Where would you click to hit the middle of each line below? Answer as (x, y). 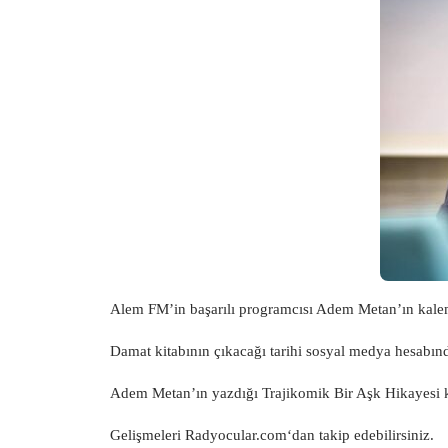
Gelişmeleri (147, 435)
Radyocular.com (236, 435)
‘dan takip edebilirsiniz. (360, 435)
